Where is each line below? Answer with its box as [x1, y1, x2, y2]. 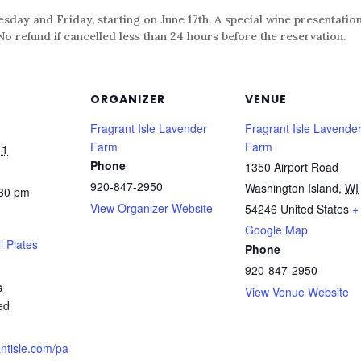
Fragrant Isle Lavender [90, 119, 207, 136]
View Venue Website [245, 283, 349, 300]
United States [280, 200, 349, 217]
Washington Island [245, 179, 338, 196]
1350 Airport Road [245, 158, 338, 175]
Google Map [245, 221, 308, 238]
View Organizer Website [90, 199, 213, 216]
